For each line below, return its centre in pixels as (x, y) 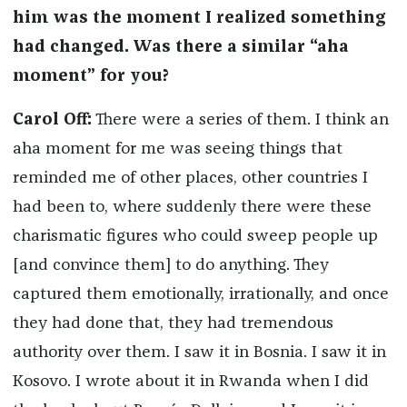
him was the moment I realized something (199, 19)
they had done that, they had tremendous (173, 324)
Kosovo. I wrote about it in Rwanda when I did (190, 382)
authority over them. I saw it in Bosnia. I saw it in (199, 353)
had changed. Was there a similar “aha (180, 48)
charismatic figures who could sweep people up (195, 237)
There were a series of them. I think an (240, 120)
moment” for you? (90, 77)
